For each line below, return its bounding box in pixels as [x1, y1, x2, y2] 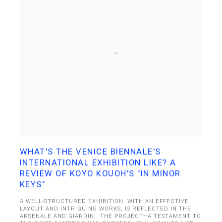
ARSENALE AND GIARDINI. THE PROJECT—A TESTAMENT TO [19, 213, 202, 220]
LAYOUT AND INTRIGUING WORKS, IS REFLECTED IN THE [19, 205, 192, 212]
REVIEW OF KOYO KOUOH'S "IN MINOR [19, 168, 181, 178]
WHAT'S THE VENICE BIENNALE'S [19, 147, 161, 157]
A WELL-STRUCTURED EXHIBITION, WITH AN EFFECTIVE [19, 198, 189, 205]
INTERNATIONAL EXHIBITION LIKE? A [19, 158, 176, 167]
